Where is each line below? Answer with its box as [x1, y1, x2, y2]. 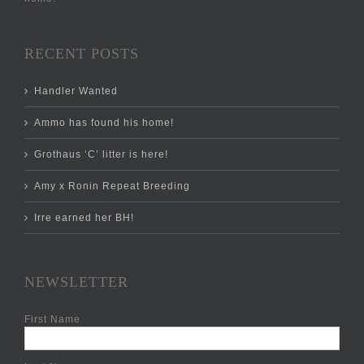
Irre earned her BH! [34, 211, 134, 223]
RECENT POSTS [24, 45, 139, 62]
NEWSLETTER [24, 273, 128, 290]
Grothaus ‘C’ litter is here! [34, 148, 168, 160]
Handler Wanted [34, 84, 118, 97]
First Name [24, 313, 80, 325]
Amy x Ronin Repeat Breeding [34, 180, 190, 192]
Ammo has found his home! [34, 116, 174, 128]
